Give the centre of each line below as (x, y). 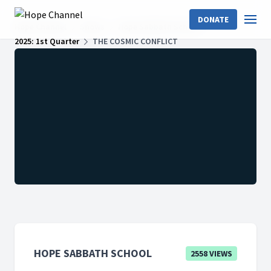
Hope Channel (41, 27)
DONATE (213, 19)
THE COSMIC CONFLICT (135, 41)
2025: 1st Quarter (47, 41)
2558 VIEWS (211, 253)
